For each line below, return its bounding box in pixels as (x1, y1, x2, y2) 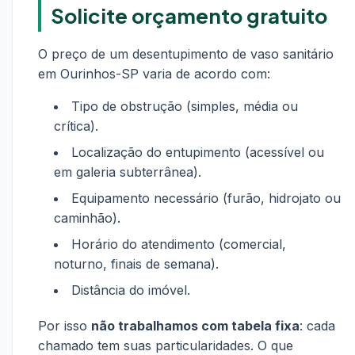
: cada (300, 318, 335, 334)
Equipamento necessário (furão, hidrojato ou (71, 190, 341, 206)
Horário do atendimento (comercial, (71, 236, 286, 252)
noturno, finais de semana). (54, 256, 219, 272)
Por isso (38, 318, 91, 334)
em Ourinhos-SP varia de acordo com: (38, 66, 270, 82)
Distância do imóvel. (71, 282, 190, 298)
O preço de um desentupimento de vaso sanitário (38, 46, 334, 62)
